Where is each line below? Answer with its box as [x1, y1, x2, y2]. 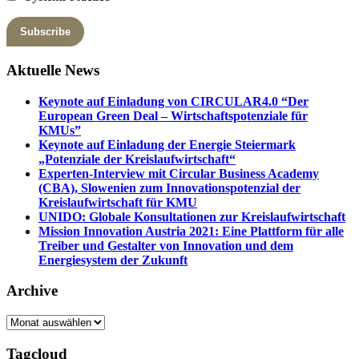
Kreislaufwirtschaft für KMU [38, 195, 197, 209]
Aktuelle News [6, 61, 99, 79]
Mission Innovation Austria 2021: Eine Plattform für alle [38, 224, 344, 238]
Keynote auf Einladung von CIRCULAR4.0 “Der [38, 94, 309, 108]
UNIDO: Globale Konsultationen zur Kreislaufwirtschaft [38, 209, 345, 224]
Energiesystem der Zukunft [38, 252, 188, 267]
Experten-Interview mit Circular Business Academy [38, 166, 319, 180]
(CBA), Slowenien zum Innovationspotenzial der [38, 180, 301, 195]
